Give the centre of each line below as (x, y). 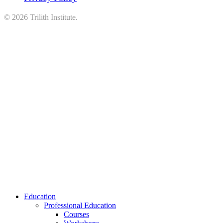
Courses (76, 215)
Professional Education (80, 206)
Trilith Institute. (53, 17)
